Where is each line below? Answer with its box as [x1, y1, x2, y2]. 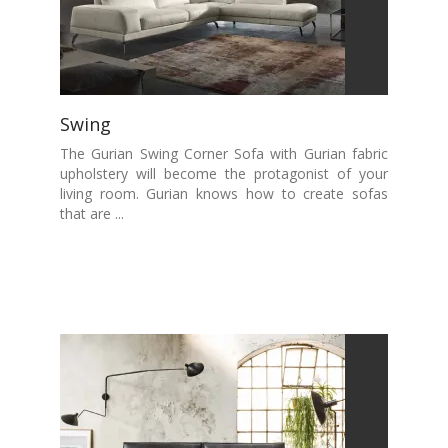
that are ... [60, 204, 124, 223]
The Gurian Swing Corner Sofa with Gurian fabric [60, 144, 388, 163]
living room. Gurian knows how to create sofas [60, 184, 388, 203]
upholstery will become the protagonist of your [60, 164, 388, 183]
